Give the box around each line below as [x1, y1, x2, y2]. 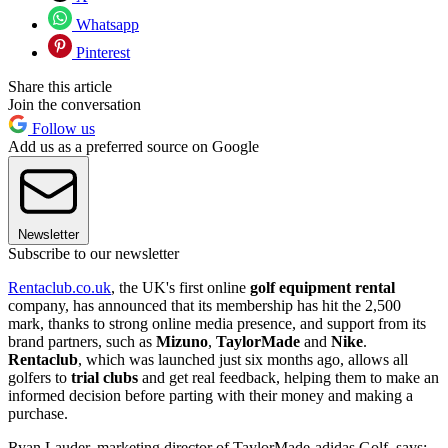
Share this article [8, 77, 112, 95]
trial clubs [71, 368, 138, 386]
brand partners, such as [8, 332, 156, 350]
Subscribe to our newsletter [8, 244, 179, 262]
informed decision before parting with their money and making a [8, 386, 413, 404]
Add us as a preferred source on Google [8, 137, 259, 155]
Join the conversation [8, 95, 141, 113]
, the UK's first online [111, 278, 250, 296]
